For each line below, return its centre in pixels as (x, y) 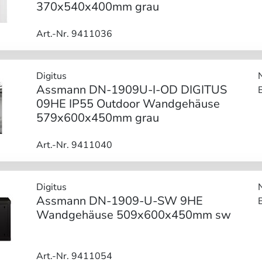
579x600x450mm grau (97, 118)
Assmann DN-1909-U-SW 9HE (119, 201)
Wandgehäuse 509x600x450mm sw (133, 215)
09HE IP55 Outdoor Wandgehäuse (128, 104)
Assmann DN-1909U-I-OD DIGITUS (131, 89)
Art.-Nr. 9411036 (74, 34)
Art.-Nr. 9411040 (74, 145)
